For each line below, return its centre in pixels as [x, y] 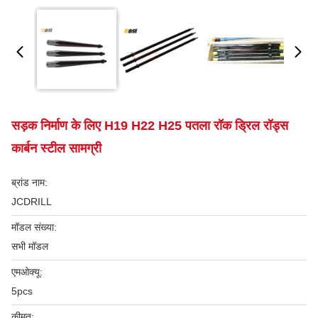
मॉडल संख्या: [34, 227]
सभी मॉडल [30, 246]
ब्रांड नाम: [29, 182]
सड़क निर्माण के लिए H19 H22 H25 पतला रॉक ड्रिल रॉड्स [150, 126]
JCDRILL [32, 202]
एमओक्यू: [27, 272]
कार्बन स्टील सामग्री [56, 148]
